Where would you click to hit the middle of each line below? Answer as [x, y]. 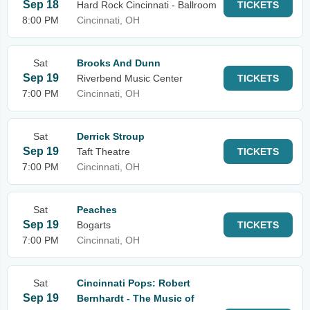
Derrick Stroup [111, 136]
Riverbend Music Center [130, 78]
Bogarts [94, 225]
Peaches [97, 210]
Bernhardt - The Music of [136, 298]
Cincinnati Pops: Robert [134, 283]
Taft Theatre [103, 152]
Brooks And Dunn [119, 63]
